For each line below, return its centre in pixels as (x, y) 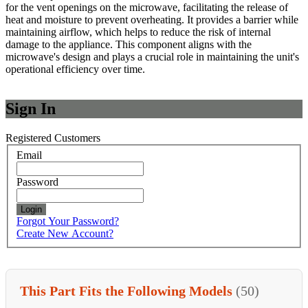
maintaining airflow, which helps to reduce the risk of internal (138, 32)
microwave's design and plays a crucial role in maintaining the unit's (152, 56)
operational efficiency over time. (75, 69)
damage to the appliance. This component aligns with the (129, 44)
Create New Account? (65, 234)
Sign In (31, 108)
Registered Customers (53, 137)
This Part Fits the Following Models (128, 291)
